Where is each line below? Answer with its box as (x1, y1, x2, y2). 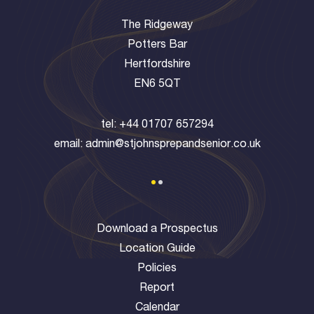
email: (53, 139, 86, 151)
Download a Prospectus (96, 224, 218, 235)
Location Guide (118, 244, 196, 255)
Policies (137, 264, 177, 275)
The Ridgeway (121, 20, 193, 32)
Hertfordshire (123, 60, 191, 71)
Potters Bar (127, 40, 187, 51)
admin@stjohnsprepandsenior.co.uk (85, 139, 261, 151)
